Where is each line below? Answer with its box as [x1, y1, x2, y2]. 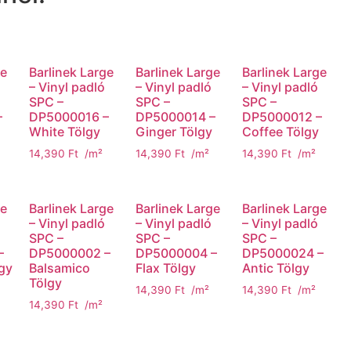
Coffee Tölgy [242, 124, 320, 140]
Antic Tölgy [242, 260, 310, 277]
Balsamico [29, 260, 91, 277]
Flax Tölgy [136, 260, 197, 277]
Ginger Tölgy [136, 124, 213, 140]
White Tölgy [29, 124, 101, 140]
